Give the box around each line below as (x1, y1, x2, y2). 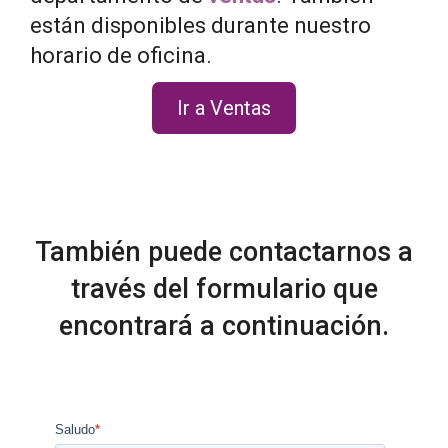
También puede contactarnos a (35, 235, 413, 268)
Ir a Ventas (177, 95, 271, 120)
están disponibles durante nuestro (30, 13, 371, 39)
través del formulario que (70, 272, 378, 305)
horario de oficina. (30, 43, 212, 69)
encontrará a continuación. (59, 309, 389, 342)
